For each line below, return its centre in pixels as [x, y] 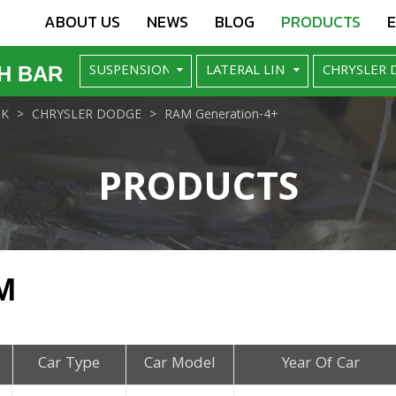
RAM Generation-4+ [221, 115]
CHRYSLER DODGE [87, 115]
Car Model [179, 364]
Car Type [69, 364]
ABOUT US [82, 22]
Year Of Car [321, 364]
